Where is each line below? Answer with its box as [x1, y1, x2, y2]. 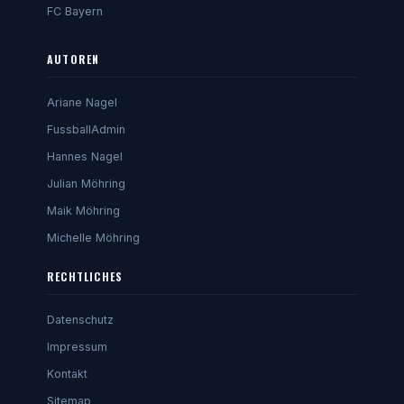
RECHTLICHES [47, 269, 124, 285]
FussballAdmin [47, 123, 125, 137]
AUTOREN [47, 51, 100, 68]
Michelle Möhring [47, 231, 140, 245]
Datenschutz [47, 313, 114, 327]
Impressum [47, 340, 107, 354]
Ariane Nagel [47, 96, 117, 110]
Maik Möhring [47, 204, 120, 218]
